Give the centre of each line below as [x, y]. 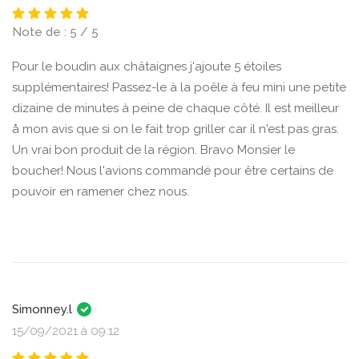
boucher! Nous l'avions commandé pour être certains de [173, 171]
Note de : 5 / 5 [55, 32]
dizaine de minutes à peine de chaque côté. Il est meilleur [175, 108]
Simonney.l [44, 309]
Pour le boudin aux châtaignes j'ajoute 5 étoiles [147, 67]
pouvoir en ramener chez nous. [101, 192]
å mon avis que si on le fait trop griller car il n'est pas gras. [175, 129]
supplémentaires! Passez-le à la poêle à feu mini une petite [179, 87]
